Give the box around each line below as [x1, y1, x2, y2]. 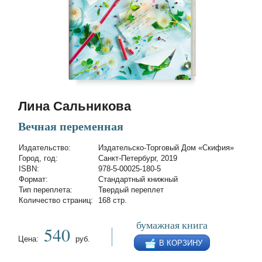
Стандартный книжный [98, 175, 178, 184]
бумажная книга [136, 218, 208, 232]
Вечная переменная [18, 119, 124, 133]
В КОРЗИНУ [158, 238, 202, 247]
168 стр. [98, 196, 127, 205]
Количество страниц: [19, 196, 94, 205]
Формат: [19, 175, 49, 184]
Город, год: [19, 154, 58, 163]
